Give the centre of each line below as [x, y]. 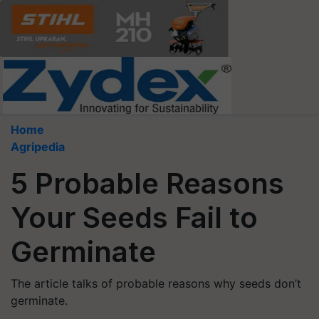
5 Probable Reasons [147, 183]
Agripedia [38, 147]
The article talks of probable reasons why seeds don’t [156, 283]
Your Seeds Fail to [134, 218]
